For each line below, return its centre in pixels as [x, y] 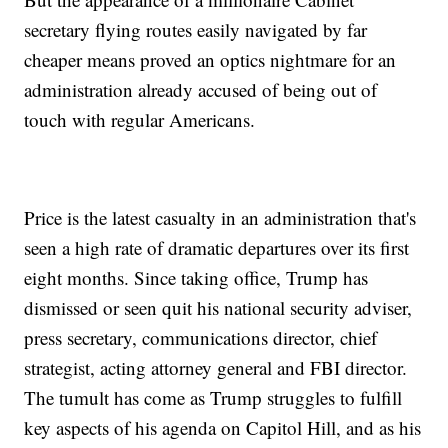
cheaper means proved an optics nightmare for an [210, 60]
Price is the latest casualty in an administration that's [220, 218]
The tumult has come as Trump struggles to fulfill [213, 398]
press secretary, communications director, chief [201, 338]
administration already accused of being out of [201, 90]
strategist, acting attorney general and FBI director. [216, 368]
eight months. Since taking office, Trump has [196, 278]
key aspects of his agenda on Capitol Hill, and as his [223, 428]
